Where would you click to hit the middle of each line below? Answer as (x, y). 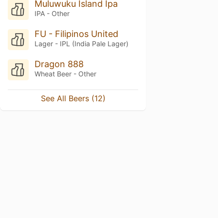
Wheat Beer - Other (65, 73)
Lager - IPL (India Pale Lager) (81, 44)
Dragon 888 (59, 64)
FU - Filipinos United (76, 34)
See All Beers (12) (73, 98)
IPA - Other (52, 14)
